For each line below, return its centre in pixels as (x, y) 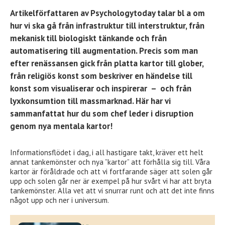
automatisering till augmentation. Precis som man (104, 51)
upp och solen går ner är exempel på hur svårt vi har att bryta (111, 181)
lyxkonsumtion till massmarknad (71, 101)
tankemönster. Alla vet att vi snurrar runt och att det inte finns (112, 191)
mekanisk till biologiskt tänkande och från (88, 38)
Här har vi (153, 101)
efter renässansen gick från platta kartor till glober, (107, 64)
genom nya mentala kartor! (61, 126)
